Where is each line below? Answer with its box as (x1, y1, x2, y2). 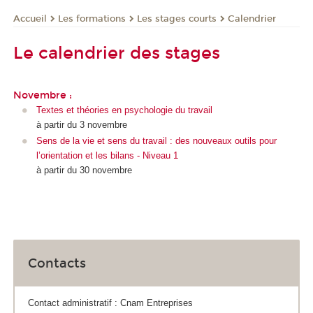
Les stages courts (137, 13, 217, 24)
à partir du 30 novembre (36, 165, 132, 176)
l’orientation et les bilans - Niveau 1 (36, 150, 178, 161)
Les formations (58, 13, 126, 24)
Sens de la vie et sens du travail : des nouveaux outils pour (36, 136, 277, 147)
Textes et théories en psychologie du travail (36, 104, 212, 115)
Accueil (13, 13, 47, 24)
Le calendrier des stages (13, 43, 220, 64)
